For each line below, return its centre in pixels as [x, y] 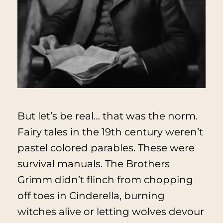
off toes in [43, 196]
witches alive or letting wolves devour [111, 212]
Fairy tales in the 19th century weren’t [110, 132]
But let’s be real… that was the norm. [107, 116]
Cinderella [94, 196]
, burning [142, 196]
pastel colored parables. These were [106, 148]
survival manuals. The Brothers [93, 164]
